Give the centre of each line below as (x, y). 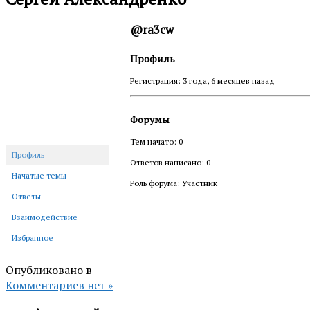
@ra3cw (152, 29)
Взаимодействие (45, 217)
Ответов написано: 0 (170, 162)
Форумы (150, 119)
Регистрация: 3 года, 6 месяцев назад (202, 80)
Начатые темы (39, 175)
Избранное (33, 237)
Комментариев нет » (60, 285)
